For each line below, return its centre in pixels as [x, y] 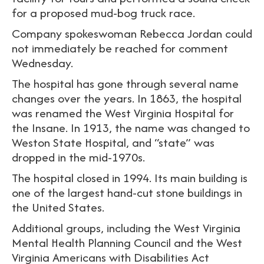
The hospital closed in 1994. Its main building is [130, 178]
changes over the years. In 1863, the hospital [127, 98]
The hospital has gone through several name [125, 84]
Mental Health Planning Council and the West [127, 243]
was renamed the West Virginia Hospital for [123, 113]
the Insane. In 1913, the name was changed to [131, 128]
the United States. [58, 207]
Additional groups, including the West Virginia [126, 228]
